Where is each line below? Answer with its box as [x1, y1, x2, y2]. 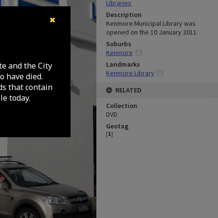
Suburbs [106, 39, 131, 48]
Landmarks [106, 60, 140, 69]
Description [106, 10, 142, 19]
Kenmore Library [106, 69, 154, 77]
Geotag [106, 122, 128, 130]
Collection [106, 101, 137, 110]
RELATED [115, 86, 142, 94]
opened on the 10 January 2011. [106, 28, 198, 36]
